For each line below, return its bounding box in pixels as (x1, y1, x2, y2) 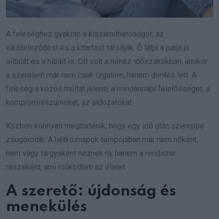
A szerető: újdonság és (6, 184, 176, 199)
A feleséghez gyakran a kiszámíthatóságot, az (6, 29, 164, 39)
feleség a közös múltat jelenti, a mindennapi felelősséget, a (6, 84, 210, 94)
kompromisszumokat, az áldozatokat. (6, 98, 133, 108)
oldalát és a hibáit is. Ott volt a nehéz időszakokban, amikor (6, 57, 208, 66)
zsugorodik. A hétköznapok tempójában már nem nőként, (6, 135, 198, 145)
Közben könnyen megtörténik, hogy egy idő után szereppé (6, 121, 204, 131)
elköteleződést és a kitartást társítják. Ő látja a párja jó (6, 43, 190, 53)
